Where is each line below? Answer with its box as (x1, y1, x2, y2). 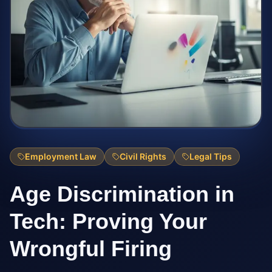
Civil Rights (120, 151, 166, 161)
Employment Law (25, 151, 97, 161)
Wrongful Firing (10, 236, 172, 261)
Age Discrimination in (10, 182, 234, 206)
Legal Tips (189, 151, 232, 161)
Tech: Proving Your (10, 209, 207, 234)
